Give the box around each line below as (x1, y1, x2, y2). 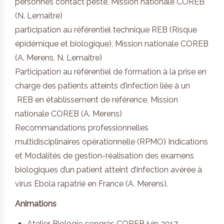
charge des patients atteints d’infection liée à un (15, 81, 190, 91)
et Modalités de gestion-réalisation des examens (15, 151, 194, 161)
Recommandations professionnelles (15, 123, 148, 133)
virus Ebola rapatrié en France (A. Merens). (15, 179, 168, 189)
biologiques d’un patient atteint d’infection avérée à (15, 165, 202, 175)
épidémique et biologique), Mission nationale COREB (15, 39, 208, 49)
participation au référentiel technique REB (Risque (15, 25, 197, 35)
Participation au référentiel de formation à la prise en (15, 67, 206, 77)
